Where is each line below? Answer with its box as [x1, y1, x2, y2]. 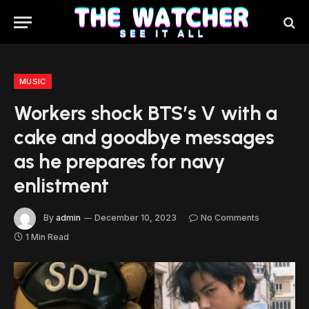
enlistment [14, 173, 110, 197]
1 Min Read [26, 232, 69, 242]
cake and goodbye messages [14, 125, 275, 149]
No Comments [201, 212, 259, 223]
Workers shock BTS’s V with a [14, 101, 277, 125]
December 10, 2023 [94, 212, 177, 223]
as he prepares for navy [14, 149, 226, 173]
